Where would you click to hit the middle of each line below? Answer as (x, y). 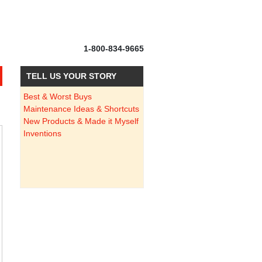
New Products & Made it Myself (81, 121)
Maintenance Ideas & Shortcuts (81, 109)
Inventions (42, 134)
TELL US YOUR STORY (71, 76)
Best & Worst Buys (57, 97)
